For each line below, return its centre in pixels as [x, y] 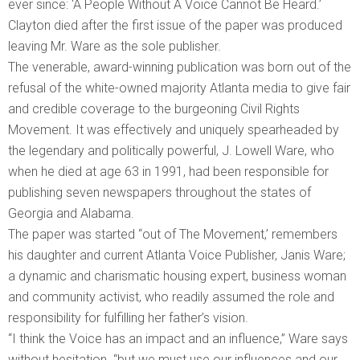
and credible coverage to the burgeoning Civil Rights [154, 108]
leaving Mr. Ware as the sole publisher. [115, 46]
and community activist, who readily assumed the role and [171, 297]
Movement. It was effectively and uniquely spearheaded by [174, 129]
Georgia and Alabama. [71, 213]
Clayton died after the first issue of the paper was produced [175, 25]
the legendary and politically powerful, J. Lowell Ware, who [171, 150]
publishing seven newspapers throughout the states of [160, 192]
